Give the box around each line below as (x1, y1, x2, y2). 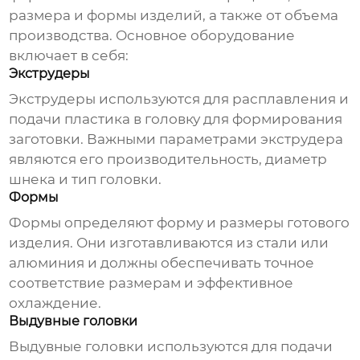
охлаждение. (9, 295, 102, 312)
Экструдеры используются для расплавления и (9, 91, 350, 108)
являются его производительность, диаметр (9, 151, 328, 168)
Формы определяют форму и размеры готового (9, 215, 350, 231)
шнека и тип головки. (9, 171, 162, 188)
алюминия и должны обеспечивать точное (9, 255, 315, 272)
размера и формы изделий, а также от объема (9, 7, 339, 24)
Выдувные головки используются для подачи (9, 338, 333, 355)
